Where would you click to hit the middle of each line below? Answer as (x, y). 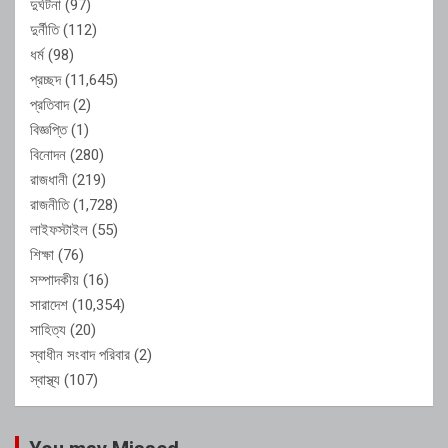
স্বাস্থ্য (45, 379)
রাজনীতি (49, 204)
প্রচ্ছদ (45, 79)
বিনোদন (48, 154)
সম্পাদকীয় (54, 279)
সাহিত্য (48, 329)
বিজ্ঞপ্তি (48, 129)
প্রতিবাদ (49, 104)
